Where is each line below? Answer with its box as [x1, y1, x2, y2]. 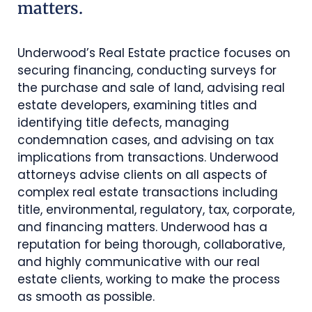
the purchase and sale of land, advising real [17, 79, 285, 96]
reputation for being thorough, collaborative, [17, 235, 285, 253]
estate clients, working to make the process [17, 270, 280, 288]
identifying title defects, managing [17, 114, 229, 131]
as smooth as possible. [17, 288, 155, 305]
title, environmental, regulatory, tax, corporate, [17, 201, 295, 218]
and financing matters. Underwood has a [17, 218, 267, 235]
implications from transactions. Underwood [17, 148, 279, 166]
